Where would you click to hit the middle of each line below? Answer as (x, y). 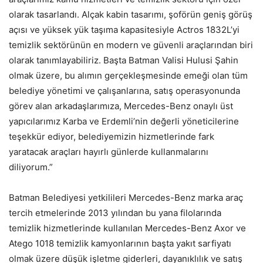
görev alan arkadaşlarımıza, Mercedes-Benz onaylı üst (121, 106)
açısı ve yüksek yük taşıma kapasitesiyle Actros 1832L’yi (124, 29)
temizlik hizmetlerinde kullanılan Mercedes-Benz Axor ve (127, 228)
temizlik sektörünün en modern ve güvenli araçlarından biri (131, 45)
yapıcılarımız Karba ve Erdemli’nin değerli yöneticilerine (124, 121)
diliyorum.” (31, 167)
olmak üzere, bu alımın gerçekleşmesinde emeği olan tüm (128, 75)
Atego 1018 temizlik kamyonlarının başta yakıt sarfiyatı (120, 243)
